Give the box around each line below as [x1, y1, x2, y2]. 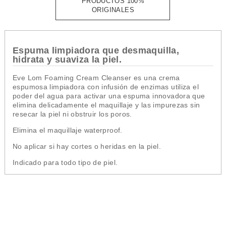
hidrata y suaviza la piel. [12, 54, 122, 65]
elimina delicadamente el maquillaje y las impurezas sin [12, 101, 200, 109]
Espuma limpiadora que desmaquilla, [12, 45, 180, 55]
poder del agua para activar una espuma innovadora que [12, 92, 205, 100]
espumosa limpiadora [12, 83, 87, 91]
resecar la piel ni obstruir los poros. [12, 110, 135, 118]
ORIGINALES [92, 6, 134, 14]
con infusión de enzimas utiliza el [87, 83, 199, 91]
